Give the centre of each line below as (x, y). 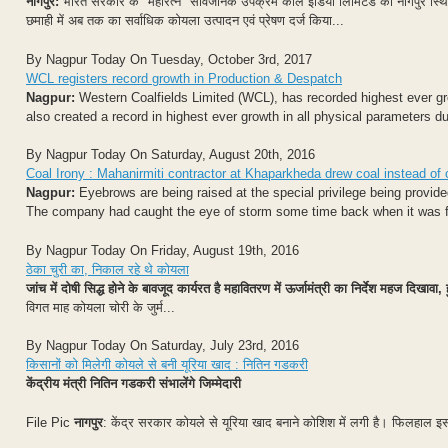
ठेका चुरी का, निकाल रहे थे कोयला (107, 269)
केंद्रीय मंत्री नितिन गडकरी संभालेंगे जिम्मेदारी (133, 383)
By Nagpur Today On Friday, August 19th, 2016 (162, 250)
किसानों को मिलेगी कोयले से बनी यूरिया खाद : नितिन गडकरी (167, 364)
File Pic (50, 422)
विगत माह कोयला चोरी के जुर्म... (100, 307)
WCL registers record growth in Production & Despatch (184, 78)
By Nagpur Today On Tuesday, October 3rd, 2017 (169, 59)
